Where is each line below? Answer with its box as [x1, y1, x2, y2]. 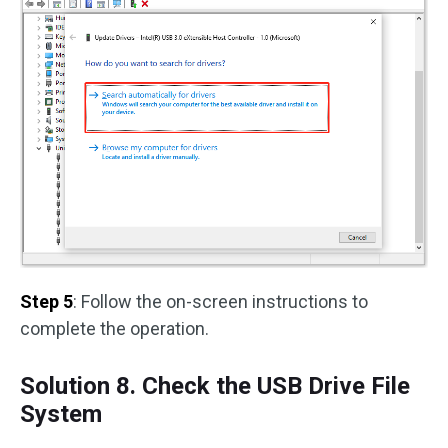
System [20, 400, 102, 429]
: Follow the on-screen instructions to [73, 291, 368, 313]
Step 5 [20, 291, 73, 313]
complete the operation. [20, 318, 209, 340]
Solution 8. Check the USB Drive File [20, 372, 410, 401]
